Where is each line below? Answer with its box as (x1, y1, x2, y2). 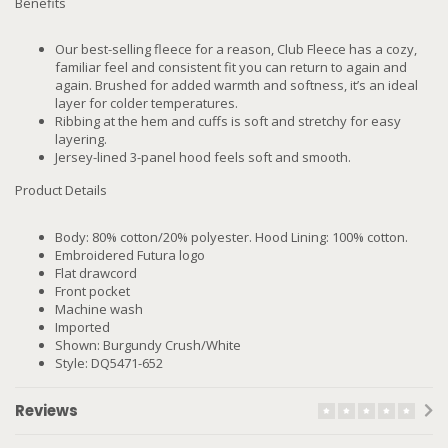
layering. (55, 130, 107, 149)
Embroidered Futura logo (55, 245, 205, 264)
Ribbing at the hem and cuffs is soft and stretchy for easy (55, 112, 401, 131)
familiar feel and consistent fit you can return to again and (55, 58, 407, 77)
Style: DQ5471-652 (55, 353, 163, 372)
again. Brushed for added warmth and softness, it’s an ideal (55, 76, 418, 95)
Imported (55, 317, 110, 336)
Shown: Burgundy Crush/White (55, 335, 241, 354)
